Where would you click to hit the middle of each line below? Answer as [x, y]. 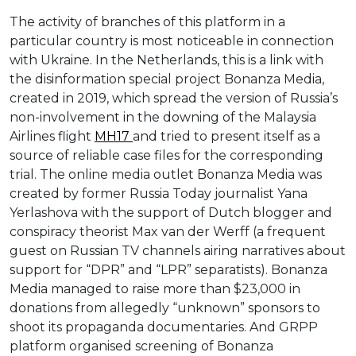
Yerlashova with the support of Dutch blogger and [171, 213]
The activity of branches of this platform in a [147, 22]
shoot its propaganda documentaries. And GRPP [164, 327]
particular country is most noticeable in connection [172, 41]
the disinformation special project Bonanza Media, [167, 79]
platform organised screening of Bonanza [141, 346]
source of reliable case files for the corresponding [166, 156]
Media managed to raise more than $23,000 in [155, 289]
